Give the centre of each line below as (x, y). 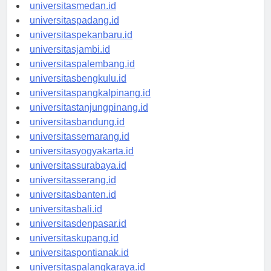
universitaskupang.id (74, 249)
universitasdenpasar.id (78, 235)
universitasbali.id (66, 220)
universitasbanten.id (73, 206)
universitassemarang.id (80, 148)
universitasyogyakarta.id (82, 162)
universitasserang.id (73, 191)
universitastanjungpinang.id (89, 119)
